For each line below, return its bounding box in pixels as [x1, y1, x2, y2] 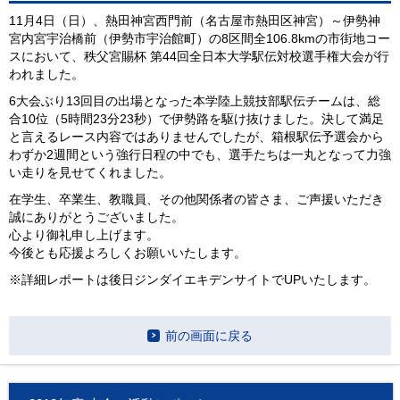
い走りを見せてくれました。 [9, 166, 171, 180]
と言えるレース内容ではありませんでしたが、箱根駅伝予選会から [9, 130, 384, 145]
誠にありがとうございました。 [9, 211, 184, 225]
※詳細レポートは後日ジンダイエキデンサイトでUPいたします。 [9, 273, 376, 287]
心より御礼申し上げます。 [9, 229, 159, 243]
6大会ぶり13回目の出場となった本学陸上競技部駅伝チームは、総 [9, 95, 380, 109]
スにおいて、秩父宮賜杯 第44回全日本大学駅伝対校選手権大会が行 [9, 50, 389, 64]
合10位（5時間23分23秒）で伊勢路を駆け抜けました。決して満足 [9, 112, 384, 127]
